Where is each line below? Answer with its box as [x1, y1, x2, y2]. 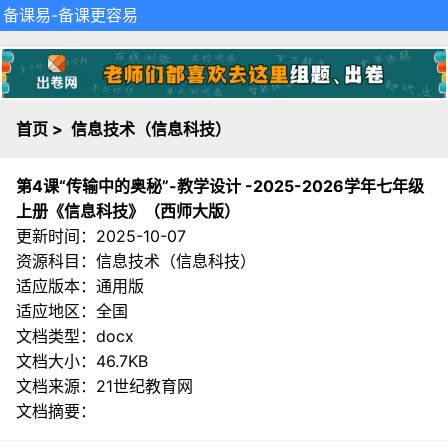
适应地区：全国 [16, 300, 128, 321]
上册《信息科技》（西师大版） [16, 200, 240, 221]
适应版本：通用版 [16, 275, 144, 296]
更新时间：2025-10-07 [16, 225, 186, 246]
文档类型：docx [16, 325, 134, 346]
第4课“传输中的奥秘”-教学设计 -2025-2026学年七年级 [16, 175, 424, 196]
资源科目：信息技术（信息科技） [16, 250, 256, 271]
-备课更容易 [51, 5, 138, 25]
